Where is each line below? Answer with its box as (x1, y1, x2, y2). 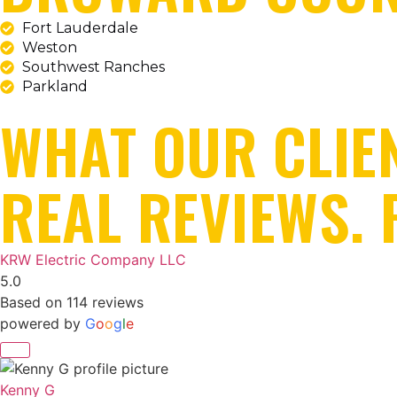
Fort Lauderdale (22, 19, 138, 37)
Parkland (22, 78, 88, 96)
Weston (22, 39, 77, 57)
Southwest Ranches (22, 58, 165, 76)
